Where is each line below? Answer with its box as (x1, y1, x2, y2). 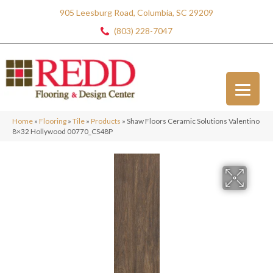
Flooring (39, 116, 66, 126)
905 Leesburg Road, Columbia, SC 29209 (60, 7, 213, 18)
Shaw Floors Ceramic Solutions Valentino (127, 116, 260, 126)
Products (91, 116, 121, 126)
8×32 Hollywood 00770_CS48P (12, 127, 113, 136)
